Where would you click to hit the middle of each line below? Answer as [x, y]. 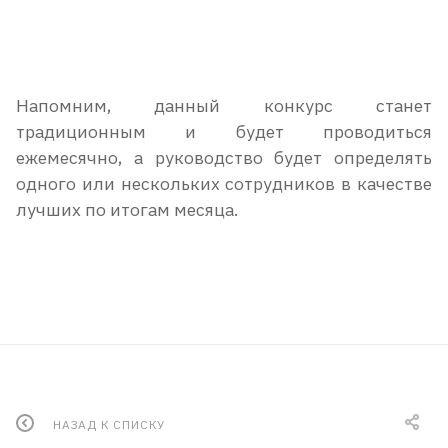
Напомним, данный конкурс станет [224, 105]
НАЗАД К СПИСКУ [109, 424]
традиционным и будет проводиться [224, 131]
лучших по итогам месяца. [127, 209]
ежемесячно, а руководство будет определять [224, 157]
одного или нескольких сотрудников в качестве [224, 183]
